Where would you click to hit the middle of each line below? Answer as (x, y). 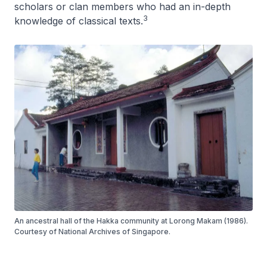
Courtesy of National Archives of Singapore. (92, 232)
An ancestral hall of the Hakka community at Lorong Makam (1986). (131, 221)
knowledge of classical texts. (79, 21)
